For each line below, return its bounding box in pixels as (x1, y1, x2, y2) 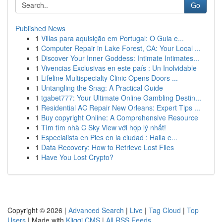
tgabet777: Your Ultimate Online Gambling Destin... (41, 93, 201, 103)
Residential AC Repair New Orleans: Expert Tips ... (41, 103, 200, 112)
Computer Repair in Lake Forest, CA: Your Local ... (41, 43, 201, 53)
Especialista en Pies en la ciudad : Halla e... (41, 132, 177, 142)
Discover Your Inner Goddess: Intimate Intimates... (41, 53, 199, 63)
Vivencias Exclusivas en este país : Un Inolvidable (41, 63, 197, 73)
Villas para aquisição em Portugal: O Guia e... (41, 33, 184, 43)
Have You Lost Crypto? (41, 152, 113, 162)
